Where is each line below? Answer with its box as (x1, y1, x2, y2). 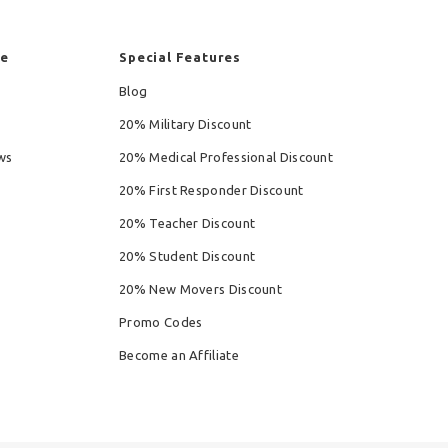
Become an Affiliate (119, 348, 239, 363)
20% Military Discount (119, 117, 252, 132)
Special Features (119, 50, 241, 65)
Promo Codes (119, 315, 203, 330)
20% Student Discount (119, 249, 256, 264)
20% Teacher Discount (119, 216, 256, 231)
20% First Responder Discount (119, 183, 304, 198)
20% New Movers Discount (119, 282, 283, 297)
